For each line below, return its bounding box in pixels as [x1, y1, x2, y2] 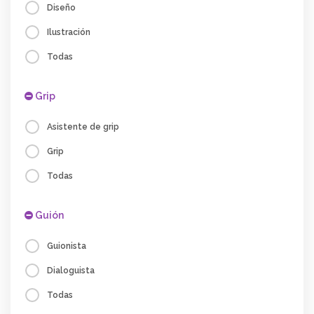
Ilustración [47, 27, 90, 37]
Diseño [47, 3, 76, 13]
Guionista [47, 241, 86, 251]
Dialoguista [47, 266, 95, 275]
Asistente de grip [47, 122, 119, 132]
